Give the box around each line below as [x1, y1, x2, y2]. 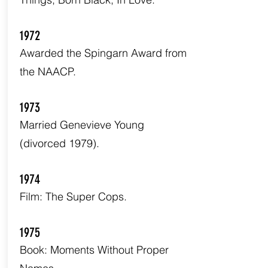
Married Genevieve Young [19, 118, 144, 132]
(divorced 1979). [19, 136, 99, 150]
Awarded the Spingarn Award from [19, 46, 187, 60]
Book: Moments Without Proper [19, 243, 169, 257]
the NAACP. [19, 65, 76, 78]
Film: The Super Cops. [19, 190, 127, 203]
